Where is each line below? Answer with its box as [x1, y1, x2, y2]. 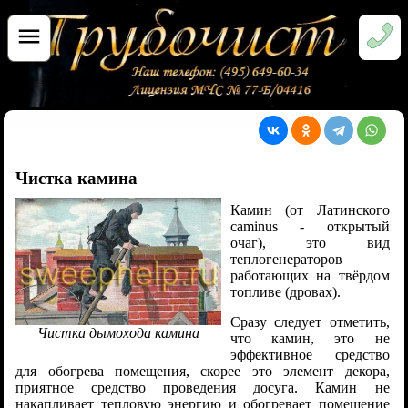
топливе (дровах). [229, 283, 341, 300]
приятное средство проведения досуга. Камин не [15, 379, 390, 395]
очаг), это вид [229, 234, 390, 250]
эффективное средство [229, 346, 390, 362]
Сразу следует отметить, [229, 313, 390, 330]
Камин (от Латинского [229, 201, 390, 218]
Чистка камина [15, 168, 138, 188]
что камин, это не [229, 330, 390, 346]
